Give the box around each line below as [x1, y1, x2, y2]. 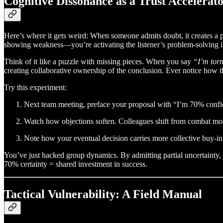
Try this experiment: [4, 83, 67, 92]
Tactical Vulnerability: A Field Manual [4, 188, 202, 201]
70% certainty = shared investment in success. [4, 160, 147, 169]
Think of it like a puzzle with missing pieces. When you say [4, 57, 193, 66]
